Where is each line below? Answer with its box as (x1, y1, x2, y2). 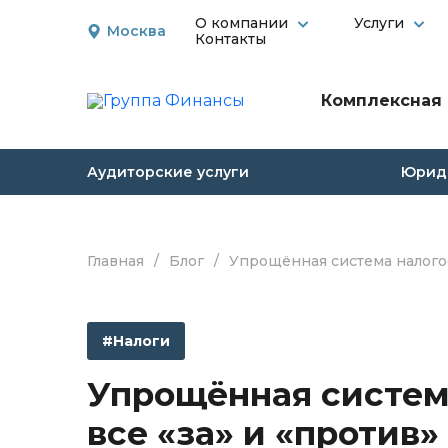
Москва (107, 22, 166, 40)
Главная (87, 252, 144, 270)
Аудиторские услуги (87, 163, 249, 181)
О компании (195, 14, 288, 32)
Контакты (195, 30, 266, 48)
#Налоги (102, 332, 170, 350)
